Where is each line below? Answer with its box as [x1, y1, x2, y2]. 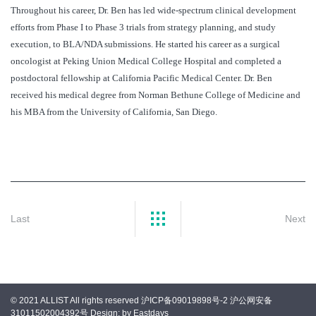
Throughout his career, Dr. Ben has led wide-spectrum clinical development [11, 5, 296, 16]
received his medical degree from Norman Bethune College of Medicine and [11, 90, 300, 101]
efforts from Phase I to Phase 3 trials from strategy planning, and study [11, 22, 276, 33]
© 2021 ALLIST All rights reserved [11, 295, 141, 305]
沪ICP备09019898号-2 [141, 295, 228, 305]
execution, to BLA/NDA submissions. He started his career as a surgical [11, 39, 280, 50]
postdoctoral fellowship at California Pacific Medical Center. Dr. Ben [11, 73, 272, 84]
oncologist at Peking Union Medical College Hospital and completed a [11, 56, 281, 67]
